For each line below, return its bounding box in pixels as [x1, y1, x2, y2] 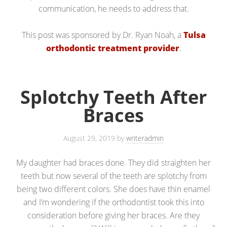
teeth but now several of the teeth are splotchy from [20, 170, 207, 181]
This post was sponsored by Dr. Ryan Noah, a [21, 29, 183, 41]
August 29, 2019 [63, 133, 115, 143]
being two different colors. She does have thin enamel [17, 183, 210, 195]
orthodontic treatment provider [46, 42, 179, 54]
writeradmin [126, 133, 164, 143]
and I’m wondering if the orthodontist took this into [23, 196, 204, 208]
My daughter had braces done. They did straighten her [16, 157, 211, 168]
